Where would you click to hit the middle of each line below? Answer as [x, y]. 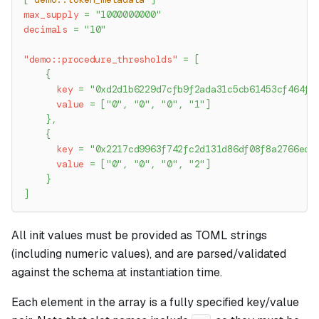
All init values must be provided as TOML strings [139, 236]
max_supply [51, 15]
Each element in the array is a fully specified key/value [155, 303]
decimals [46, 30]
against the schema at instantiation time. [117, 273]
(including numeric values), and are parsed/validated [149, 254]
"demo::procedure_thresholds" [101, 60]
